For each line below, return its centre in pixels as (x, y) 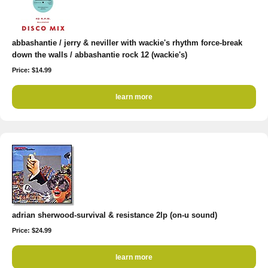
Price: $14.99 (32, 70)
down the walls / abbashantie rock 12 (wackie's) (100, 55)
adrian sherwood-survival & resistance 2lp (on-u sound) (115, 215)
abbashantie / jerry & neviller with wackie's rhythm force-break (127, 43)
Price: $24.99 (32, 230)
